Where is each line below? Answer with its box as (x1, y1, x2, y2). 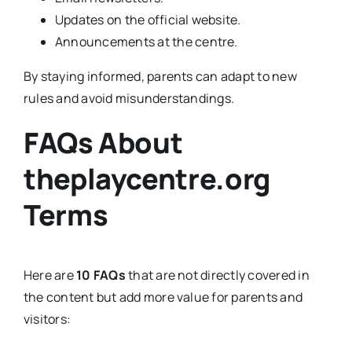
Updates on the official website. (54, 10, 241, 28)
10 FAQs (76, 266, 126, 284)
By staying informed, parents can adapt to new (23, 67, 297, 85)
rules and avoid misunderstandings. (23, 89, 235, 107)
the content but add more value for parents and (23, 288, 303, 306)
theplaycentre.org (23, 159, 270, 198)
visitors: (23, 310, 71, 328)
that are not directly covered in (125, 266, 310, 284)
